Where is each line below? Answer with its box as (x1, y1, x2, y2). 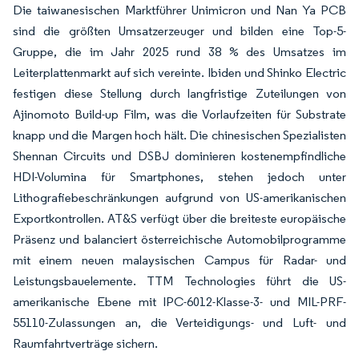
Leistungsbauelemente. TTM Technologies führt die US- (13, 272, 346, 288)
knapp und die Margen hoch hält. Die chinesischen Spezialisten (13, 127, 346, 143)
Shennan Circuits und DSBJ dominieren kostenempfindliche (13, 147, 346, 163)
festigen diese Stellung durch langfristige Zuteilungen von (13, 85, 346, 101)
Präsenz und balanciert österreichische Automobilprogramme (13, 231, 346, 247)
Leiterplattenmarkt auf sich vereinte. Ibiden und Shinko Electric (13, 64, 346, 80)
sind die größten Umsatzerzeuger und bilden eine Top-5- (13, 22, 346, 38)
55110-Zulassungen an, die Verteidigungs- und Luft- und (13, 314, 346, 330)
